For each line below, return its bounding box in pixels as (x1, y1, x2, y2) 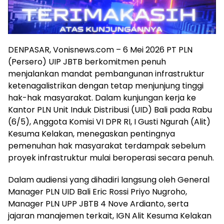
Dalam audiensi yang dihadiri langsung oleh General (8, 174, 209, 186)
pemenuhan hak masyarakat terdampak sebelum (8, 140, 205, 152)
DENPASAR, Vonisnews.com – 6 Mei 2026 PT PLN (8, 44, 192, 56)
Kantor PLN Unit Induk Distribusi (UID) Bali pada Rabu (8, 104, 212, 116)
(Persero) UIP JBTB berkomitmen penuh (8, 56, 166, 68)
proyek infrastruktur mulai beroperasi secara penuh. (8, 152, 214, 164)
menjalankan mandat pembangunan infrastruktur (8, 68, 204, 80)
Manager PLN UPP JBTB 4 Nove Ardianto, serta (8, 198, 188, 210)
